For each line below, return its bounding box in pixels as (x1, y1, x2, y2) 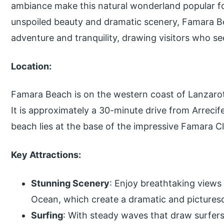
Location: (11, 60, 52, 71)
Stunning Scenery (31, 178, 110, 189)
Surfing (31, 210, 63, 221)
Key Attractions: (11, 149, 81, 160)
